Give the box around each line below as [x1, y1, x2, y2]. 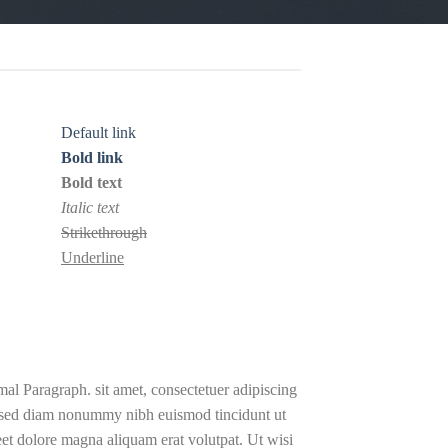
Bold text [61, 174, 122, 191]
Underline [61, 249, 124, 266]
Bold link [61, 149, 123, 166]
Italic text [61, 199, 119, 216]
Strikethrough [61, 224, 147, 241]
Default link [61, 124, 136, 141]
